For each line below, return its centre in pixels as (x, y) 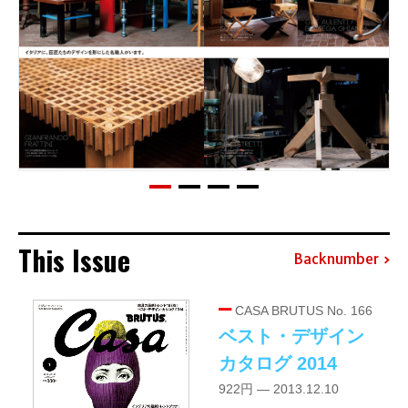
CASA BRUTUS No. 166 (302, 310)
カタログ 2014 (278, 363)
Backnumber (336, 259)
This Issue (74, 260)
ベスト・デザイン (291, 336)
